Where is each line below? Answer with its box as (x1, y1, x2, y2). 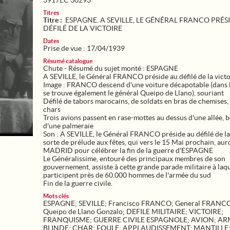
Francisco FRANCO (108, 199, 171, 207)
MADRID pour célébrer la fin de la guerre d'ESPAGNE (43, 146, 213, 155)
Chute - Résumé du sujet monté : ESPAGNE (43, 64, 178, 72)
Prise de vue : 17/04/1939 (43, 44, 125, 52)
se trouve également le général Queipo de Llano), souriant (43, 89, 224, 97)
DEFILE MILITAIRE (126, 207, 185, 216)
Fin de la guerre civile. (43, 179, 112, 187)
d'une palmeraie (43, 122, 93, 130)
